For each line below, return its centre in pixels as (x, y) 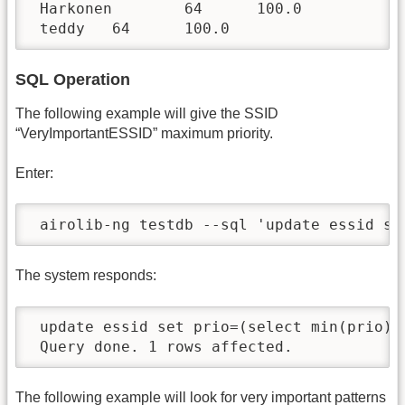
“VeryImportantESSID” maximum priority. (144, 133)
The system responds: (86, 276)
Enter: (34, 173)
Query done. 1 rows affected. (162, 346)
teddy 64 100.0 (130, 29)
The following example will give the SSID (147, 113)
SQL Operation (73, 79)
